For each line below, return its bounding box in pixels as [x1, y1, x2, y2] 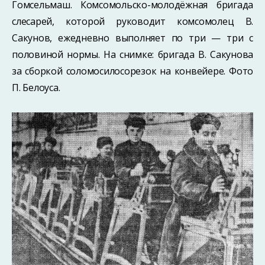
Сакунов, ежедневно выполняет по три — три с [12, 31, 253, 45]
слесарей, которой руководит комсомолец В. [12, 15, 253, 28]
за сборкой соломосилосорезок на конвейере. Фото [12, 64, 253, 78]
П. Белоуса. [12, 81, 60, 95]
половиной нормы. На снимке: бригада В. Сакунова [12, 48, 253, 62]
